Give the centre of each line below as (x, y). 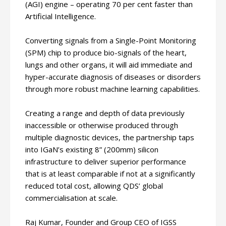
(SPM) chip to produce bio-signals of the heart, (106, 52)
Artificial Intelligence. (61, 16)
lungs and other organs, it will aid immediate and (109, 65)
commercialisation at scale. (71, 198)
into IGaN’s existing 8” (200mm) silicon (92, 149)
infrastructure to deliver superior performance (106, 161)
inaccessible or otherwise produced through (102, 125)
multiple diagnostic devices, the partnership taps (110, 137)
